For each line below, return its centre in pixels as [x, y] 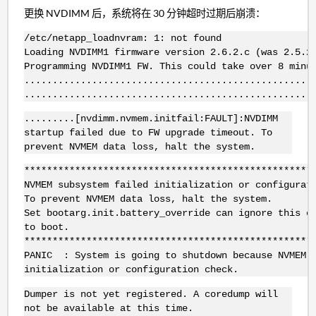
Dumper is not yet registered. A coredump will [151, 294]
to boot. [46, 227]
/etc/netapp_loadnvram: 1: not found [122, 38]
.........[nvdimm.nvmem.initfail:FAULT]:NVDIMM [151, 118]
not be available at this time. [108, 308]
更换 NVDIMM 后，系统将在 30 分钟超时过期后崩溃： [144, 13]
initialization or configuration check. [131, 270]
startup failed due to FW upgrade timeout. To [148, 132]
